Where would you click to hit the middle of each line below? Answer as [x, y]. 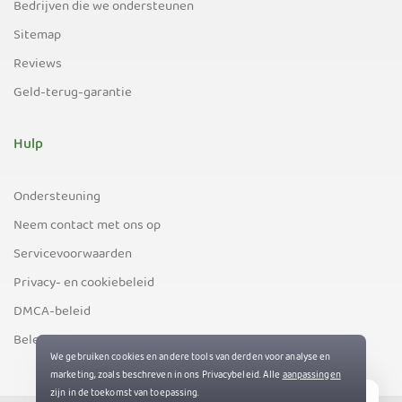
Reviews [38, 64]
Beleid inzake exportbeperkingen [109, 341]
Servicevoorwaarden [73, 254]
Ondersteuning [57, 197]
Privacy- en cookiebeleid [84, 283]
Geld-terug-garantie [73, 93]
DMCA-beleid [52, 312]
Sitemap [37, 35]
